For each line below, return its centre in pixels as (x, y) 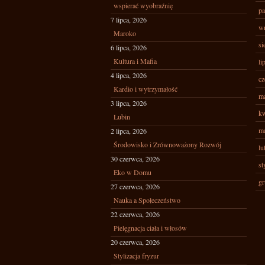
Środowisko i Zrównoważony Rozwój (167, 144)
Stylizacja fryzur (136, 256)
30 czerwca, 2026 (135, 159)
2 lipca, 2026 (129, 131)
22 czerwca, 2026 (135, 214)
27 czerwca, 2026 (135, 186)
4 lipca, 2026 (129, 75)
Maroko (125, 33)
